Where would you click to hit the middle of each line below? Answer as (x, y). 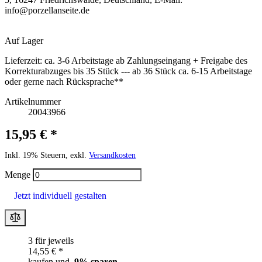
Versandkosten (112, 156)
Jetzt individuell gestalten (60, 195)
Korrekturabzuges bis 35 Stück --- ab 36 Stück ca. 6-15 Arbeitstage (128, 71)
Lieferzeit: (23, 61)
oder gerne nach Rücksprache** (64, 82)
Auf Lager (24, 41)
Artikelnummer (33, 102)
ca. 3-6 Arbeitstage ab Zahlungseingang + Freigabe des (146, 61)
